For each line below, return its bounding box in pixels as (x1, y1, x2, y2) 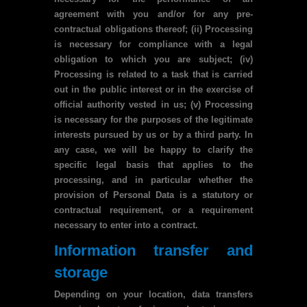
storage (54, 264, 108, 281)
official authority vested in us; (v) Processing (54, 99, 253, 110)
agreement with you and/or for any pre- (54, 9, 253, 19)
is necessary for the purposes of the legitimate (54, 114, 253, 125)
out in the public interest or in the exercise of (54, 84, 253, 95)
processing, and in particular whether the (54, 175, 253, 185)
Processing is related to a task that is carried (54, 69, 253, 79)
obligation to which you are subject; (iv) (54, 54, 253, 64)
